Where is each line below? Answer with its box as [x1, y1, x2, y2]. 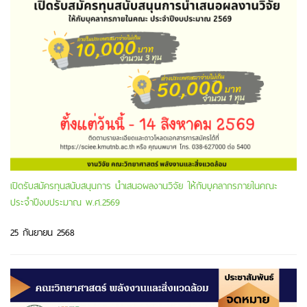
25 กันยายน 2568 [10, 223, 75, 241]
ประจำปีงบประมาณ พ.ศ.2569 [10, 193, 120, 210]
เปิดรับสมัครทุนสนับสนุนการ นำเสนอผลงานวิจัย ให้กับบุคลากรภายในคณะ [10, 177, 278, 194]
